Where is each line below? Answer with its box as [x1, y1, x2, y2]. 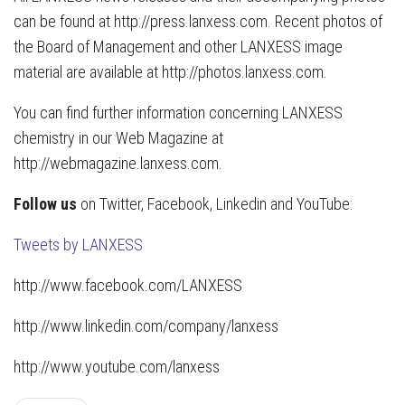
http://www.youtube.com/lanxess [14, 356, 220, 376]
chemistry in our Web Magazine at [14, 127, 223, 147]
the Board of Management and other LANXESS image [14, 36, 343, 56]
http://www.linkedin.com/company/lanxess [14, 316, 278, 335]
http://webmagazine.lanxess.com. [14, 153, 222, 173]
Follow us [14, 193, 77, 213]
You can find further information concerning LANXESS [14, 102, 343, 122]
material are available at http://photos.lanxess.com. [14, 61, 327, 81]
